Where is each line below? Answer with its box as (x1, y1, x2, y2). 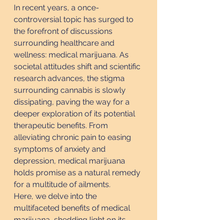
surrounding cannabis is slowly (14, 85, 128, 95)
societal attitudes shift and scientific (14, 62, 142, 71)
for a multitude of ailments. (14, 180, 110, 189)
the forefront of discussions (14, 27, 114, 36)
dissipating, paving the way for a (14, 97, 132, 107)
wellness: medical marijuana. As (14, 50, 131, 59)
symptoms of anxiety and (14, 144, 108, 154)
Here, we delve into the (14, 192, 99, 201)
